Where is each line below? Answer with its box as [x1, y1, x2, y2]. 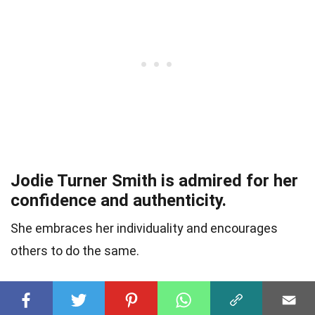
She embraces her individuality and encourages [11, 221, 278, 236]
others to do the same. [11, 243, 139, 259]
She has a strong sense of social [11, 290, 260, 311]
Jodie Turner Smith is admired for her [11, 171, 298, 191]
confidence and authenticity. [11, 191, 226, 211]
